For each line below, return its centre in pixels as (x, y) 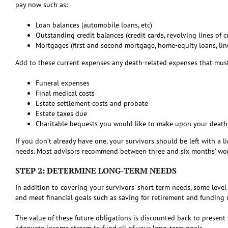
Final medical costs (65, 93)
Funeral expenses (63, 83)
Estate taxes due (61, 113)
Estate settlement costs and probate (92, 103)
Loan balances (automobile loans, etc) (94, 25)
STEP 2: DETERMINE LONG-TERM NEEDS (96, 170)
